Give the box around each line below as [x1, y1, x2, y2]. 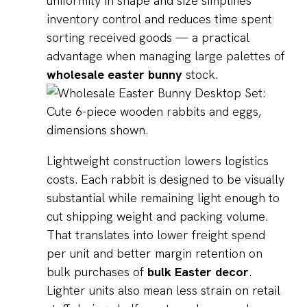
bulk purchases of [47, 264, 147, 280]
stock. [182, 66, 218, 83]
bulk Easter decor [147, 264, 249, 280]
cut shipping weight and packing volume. [47, 208, 268, 225]
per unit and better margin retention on [47, 245, 262, 262]
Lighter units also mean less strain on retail [47, 282, 280, 299]
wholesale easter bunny [47, 66, 182, 83]
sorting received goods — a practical [47, 29, 249, 46]
